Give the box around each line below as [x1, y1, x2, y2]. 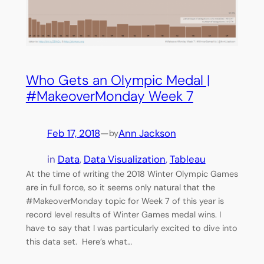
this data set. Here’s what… [25, 236, 132, 247]
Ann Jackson [118, 127, 176, 140]
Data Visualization [83, 152, 166, 166]
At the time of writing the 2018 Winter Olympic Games [25, 168, 238, 179]
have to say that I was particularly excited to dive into [25, 222, 237, 233]
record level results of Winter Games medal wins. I [25, 209, 221, 220]
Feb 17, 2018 [47, 127, 100, 140]
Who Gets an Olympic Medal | [25, 71, 210, 89]
